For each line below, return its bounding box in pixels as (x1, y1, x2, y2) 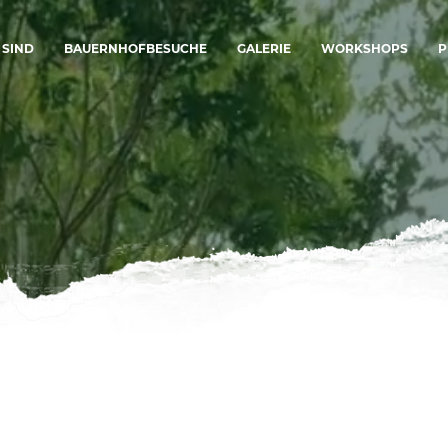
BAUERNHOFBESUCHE (64, 41, 207, 56)
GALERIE (237, 41, 291, 56)
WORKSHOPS (321, 41, 408, 56)
